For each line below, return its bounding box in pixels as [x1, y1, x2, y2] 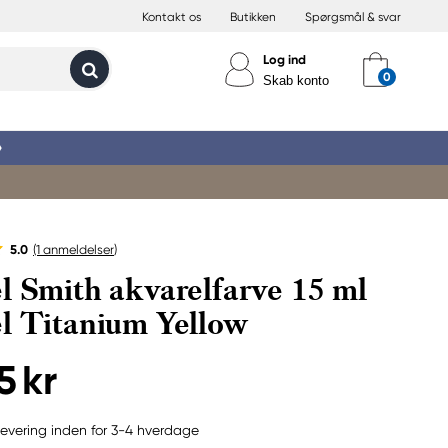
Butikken [230, 10, 276, 24]
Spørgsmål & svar [305, 10, 401, 24]
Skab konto [263, 73, 329, 88]
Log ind [263, 52, 306, 67]
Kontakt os [142, 10, 201, 24]
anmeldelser [40, 242, 114, 257]
